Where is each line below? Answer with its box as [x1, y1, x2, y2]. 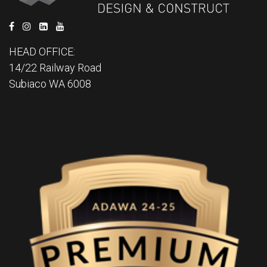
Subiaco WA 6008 [9, 77, 91, 91]
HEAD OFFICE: [9, 45, 75, 58]
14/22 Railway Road [9, 61, 101, 74]
